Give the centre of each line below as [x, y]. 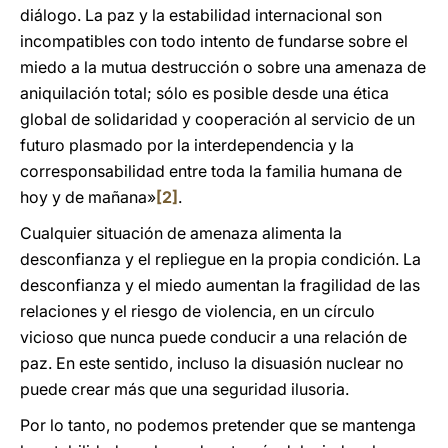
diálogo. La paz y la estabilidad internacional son [201, 15]
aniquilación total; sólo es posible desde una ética [204, 93]
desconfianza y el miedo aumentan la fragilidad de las [220, 285]
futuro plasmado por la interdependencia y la [187, 145]
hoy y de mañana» [88, 197]
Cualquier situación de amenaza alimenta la [181, 233]
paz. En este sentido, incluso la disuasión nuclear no [212, 363]
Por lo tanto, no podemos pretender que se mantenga [218, 425]
